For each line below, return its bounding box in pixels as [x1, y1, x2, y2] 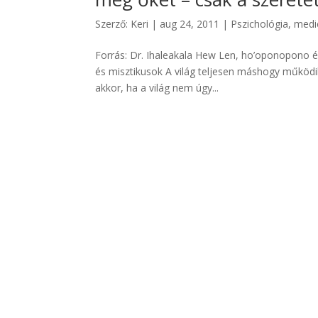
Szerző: [95, 16, 131, 31]
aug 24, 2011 [160, 16, 220, 31]
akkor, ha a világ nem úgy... [95, 80, 219, 94]
